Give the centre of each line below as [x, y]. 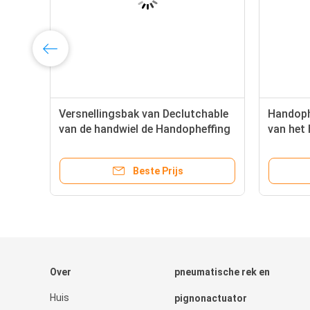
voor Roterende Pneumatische [136, 145]
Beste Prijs [158, 171]
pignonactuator [211, 299]
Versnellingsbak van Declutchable [144, 114]
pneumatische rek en [222, 272]
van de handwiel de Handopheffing [145, 129]
